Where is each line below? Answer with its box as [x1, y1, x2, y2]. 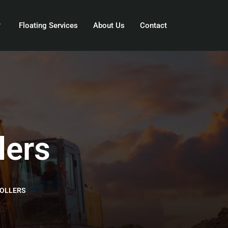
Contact [140, 20, 167, 30]
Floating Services [19, 20, 78, 30]
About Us [93, 20, 125, 30]
